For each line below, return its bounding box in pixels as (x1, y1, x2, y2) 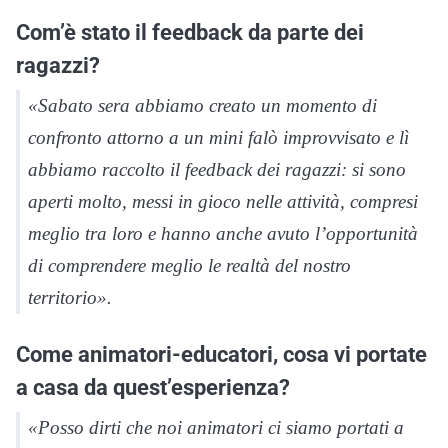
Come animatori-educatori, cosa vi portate (16, 341, 427, 368)
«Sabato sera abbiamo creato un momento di (28, 95, 377, 117)
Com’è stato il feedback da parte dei (16, 19, 364, 46)
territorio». (28, 287, 112, 309)
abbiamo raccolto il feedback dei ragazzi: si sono (28, 159, 406, 181)
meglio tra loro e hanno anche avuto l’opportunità (28, 223, 418, 245)
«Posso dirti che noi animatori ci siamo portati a (28, 417, 404, 439)
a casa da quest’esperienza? (16, 374, 290, 401)
